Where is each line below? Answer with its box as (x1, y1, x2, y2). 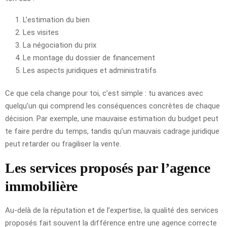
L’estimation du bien (23, 15, 90, 24)
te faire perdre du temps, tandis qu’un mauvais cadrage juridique (5, 126, 219, 136)
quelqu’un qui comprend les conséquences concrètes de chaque (5, 101, 220, 110)
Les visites (23, 27, 59, 37)
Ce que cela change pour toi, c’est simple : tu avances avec (5, 88, 203, 98)
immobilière (5, 178, 78, 194)
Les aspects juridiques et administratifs (23, 65, 157, 75)
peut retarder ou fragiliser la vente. (5, 139, 121, 148)
